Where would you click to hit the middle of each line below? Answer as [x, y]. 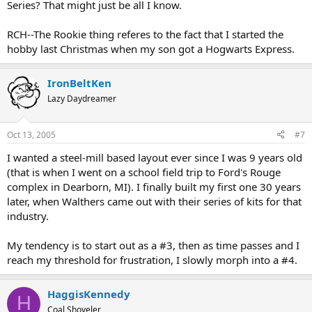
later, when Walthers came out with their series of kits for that [154, 201]
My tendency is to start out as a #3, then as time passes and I [153, 245]
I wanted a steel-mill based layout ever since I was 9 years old [155, 157]
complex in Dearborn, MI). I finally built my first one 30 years [154, 186]
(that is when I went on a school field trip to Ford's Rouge [144, 172]
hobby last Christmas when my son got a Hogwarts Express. [151, 49]
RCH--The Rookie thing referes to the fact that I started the [145, 34]
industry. [28, 216]
